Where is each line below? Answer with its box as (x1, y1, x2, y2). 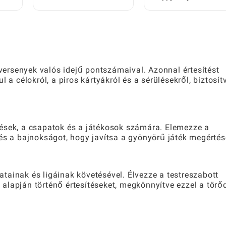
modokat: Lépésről (152, 3, 216, 12)
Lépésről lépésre (41, 3, 97, 12)
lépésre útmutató (152, 13, 210, 23)
